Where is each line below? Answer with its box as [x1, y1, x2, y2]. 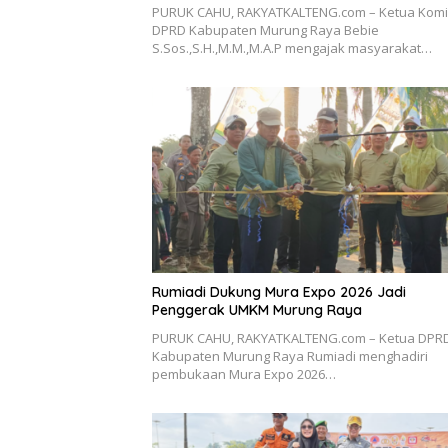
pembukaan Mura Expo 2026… [152, 364, 336, 383]
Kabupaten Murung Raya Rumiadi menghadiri [152, 346, 428, 365]
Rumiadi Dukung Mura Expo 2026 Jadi [152, 282, 406, 301]
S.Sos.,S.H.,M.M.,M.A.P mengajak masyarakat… [152, 39, 432, 58]
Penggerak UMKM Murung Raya [152, 300, 362, 319]
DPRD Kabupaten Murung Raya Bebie [152, 21, 379, 40]
